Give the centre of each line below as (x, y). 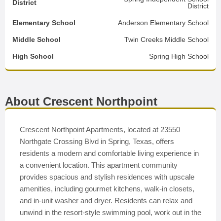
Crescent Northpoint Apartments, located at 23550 (100, 129)
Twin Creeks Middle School (166, 39)
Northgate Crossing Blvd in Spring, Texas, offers (97, 141)
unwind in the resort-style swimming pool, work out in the (110, 212)
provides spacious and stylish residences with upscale (107, 177)
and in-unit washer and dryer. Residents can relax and (106, 201)
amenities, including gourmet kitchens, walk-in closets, (107, 189)
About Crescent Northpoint (81, 101)
